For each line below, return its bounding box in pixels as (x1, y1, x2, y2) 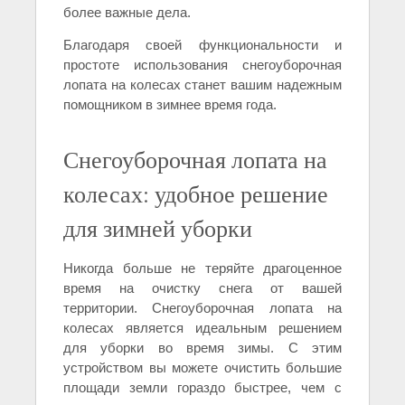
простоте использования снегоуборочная (63, 57, 342, 73)
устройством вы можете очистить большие (63, 360, 342, 376)
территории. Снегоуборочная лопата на (63, 300, 342, 316)
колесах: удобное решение (63, 178, 328, 210)
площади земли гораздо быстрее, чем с (63, 380, 342, 396)
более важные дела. (63, 5, 191, 21)
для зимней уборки (63, 212, 252, 244)
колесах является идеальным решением (63, 320, 342, 336)
